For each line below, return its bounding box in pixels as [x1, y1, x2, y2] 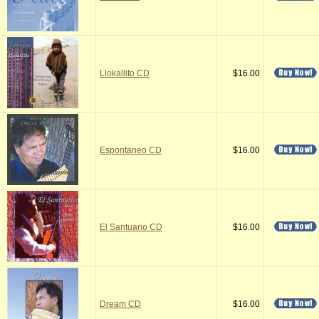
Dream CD [100, 299, 141, 309]
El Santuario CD [100, 222, 162, 232]
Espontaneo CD [100, 145, 162, 155]
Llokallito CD [100, 68, 150, 78]
